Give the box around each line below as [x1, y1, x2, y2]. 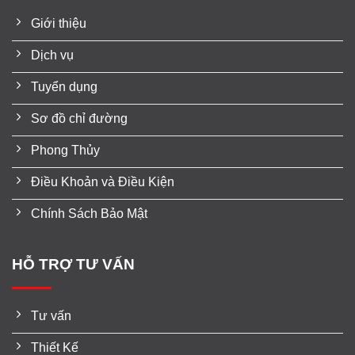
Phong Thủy [31, 143, 100, 158]
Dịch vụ [31, 48, 74, 63]
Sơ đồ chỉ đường [31, 112, 128, 126]
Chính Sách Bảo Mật [31, 207, 147, 221]
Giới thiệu [31, 17, 86, 31]
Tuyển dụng [31, 80, 97, 94]
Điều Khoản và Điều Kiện [31, 175, 174, 189]
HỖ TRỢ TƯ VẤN [12, 256, 135, 273]
